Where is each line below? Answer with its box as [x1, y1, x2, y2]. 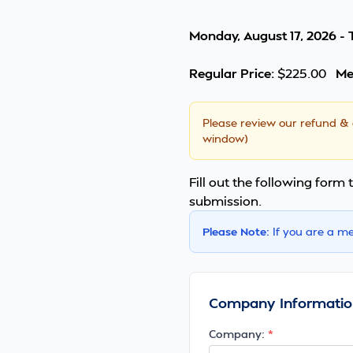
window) [203, 132, 248, 145]
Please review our [203, 116, 300, 129]
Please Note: [203, 225, 269, 238]
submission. [189, 192, 262, 209]
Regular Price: [189, 65, 274, 81]
